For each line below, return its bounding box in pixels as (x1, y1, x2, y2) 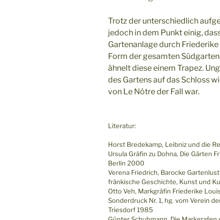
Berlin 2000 (108, 159, 144, 167)
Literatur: (108, 121, 136, 130)
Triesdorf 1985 (108, 206, 153, 214)
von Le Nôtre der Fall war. (108, 86, 199, 96)
